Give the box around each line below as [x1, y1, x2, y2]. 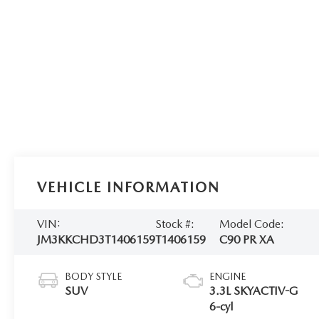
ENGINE [209, 270, 246, 282]
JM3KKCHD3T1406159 [37, 232, 156, 246]
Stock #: [155, 216, 195, 231]
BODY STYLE [65, 270, 122, 282]
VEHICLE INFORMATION [37, 179, 221, 196]
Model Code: [219, 216, 285, 231]
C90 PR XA [219, 232, 275, 246]
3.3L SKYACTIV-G [209, 283, 299, 298]
